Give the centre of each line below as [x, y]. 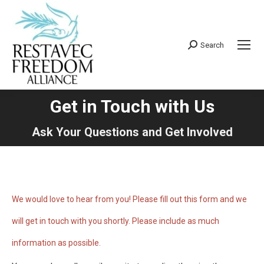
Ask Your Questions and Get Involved [132, 132]
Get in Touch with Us [132, 106]
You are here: [132, 118]
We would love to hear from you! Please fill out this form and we [129, 199]
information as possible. [56, 243]
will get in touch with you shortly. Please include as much [115, 221]
